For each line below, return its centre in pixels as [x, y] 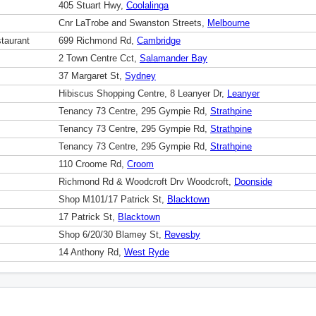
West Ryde [147, 253]
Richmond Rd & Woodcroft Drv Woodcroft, [146, 182]
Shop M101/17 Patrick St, [113, 200]
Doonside [253, 182]
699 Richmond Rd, [98, 41]
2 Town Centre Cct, [99, 59]
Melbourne [229, 23]
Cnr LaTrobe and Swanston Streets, [133, 23]
